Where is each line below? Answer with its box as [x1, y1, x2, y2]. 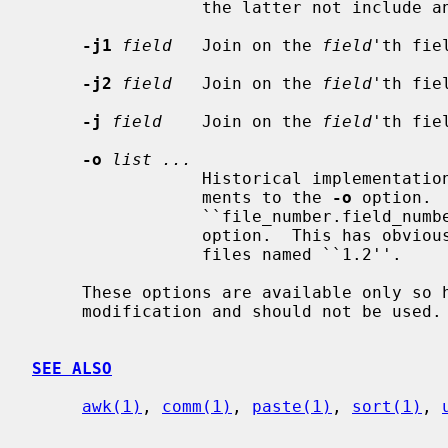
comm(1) [162, 396, 232, 416]
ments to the [202, 187, 332, 207]
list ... [112, 149, 192, 169]
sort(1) [352, 396, 422, 416]
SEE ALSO [32, 358, 112, 378]
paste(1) [252, 396, 332, 416]
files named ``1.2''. [32, 244, 202, 264]
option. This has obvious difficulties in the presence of [32, 225, 202, 245]
